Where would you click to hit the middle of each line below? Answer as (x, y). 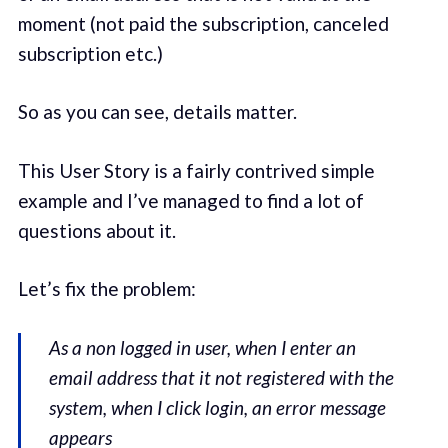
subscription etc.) (90, 53)
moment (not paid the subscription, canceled (203, 23)
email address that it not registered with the (222, 377)
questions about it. (96, 230)
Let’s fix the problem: (106, 289)
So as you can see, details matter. (157, 112)
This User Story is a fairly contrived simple (196, 170)
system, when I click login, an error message (218, 407)
